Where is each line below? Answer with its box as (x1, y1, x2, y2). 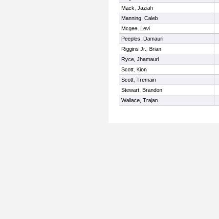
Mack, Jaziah (121, 5, 153, 11)
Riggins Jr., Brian (121, 46, 161, 52)
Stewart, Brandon (121, 87, 162, 93)
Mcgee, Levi (121, 25, 150, 31)
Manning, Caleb (121, 15, 158, 21)
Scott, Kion (121, 66, 147, 72)
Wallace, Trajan (121, 97, 158, 103)
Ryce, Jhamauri (121, 56, 159, 62)
